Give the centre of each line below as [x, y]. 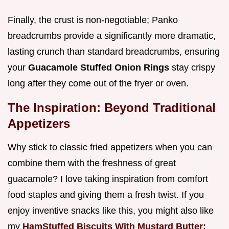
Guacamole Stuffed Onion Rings [100, 68]
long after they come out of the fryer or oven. [98, 84]
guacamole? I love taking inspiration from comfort [108, 179]
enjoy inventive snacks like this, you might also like [111, 211]
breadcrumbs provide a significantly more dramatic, [112, 36]
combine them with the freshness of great [92, 163]
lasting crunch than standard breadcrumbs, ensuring [114, 52]
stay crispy [193, 68]
